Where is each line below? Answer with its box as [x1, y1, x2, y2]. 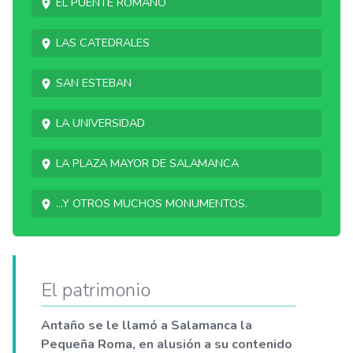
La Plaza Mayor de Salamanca [56, 155, 240, 171]
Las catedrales [56, 35, 150, 50]
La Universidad [56, 115, 146, 131]
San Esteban [56, 75, 132, 91]
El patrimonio [41, 277, 150, 303]
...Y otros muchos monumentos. [56, 195, 248, 211]
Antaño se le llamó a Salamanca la [41, 317, 252, 334]
